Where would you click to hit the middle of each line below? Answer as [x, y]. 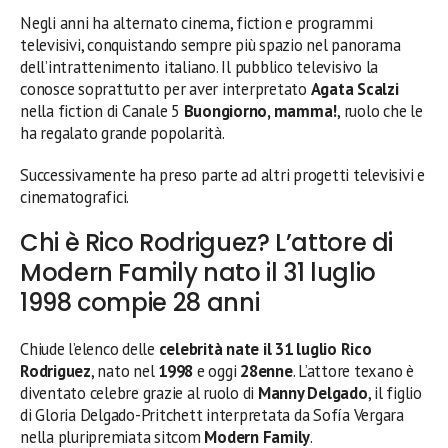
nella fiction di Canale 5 [102, 110]
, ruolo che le [380, 110]
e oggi [217, 370]
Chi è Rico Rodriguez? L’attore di [207, 242]
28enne [266, 370]
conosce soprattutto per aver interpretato [165, 88]
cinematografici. [75, 196]
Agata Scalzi [354, 88]
